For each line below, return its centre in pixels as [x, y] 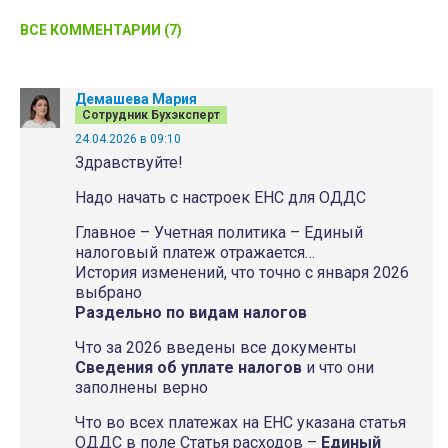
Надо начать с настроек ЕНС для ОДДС [220, 197]
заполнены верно [141, 387]
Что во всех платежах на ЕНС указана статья [240, 422]
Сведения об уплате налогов [188, 367]
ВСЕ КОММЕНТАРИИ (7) [101, 30]
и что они [338, 367]
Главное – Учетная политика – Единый [219, 232]
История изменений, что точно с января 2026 [242, 272]
